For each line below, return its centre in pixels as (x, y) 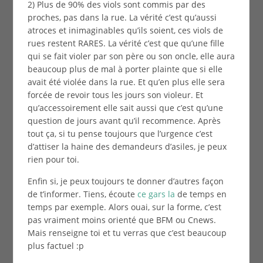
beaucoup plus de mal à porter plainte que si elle (125, 69)
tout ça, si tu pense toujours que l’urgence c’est (120, 133)
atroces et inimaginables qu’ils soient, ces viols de (125, 30)
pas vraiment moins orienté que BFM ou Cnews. (122, 220)
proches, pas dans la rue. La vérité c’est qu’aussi (122, 17)
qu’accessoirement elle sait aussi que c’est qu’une (125, 107)
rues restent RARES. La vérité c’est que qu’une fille (126, 43)
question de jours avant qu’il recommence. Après (124, 120)
